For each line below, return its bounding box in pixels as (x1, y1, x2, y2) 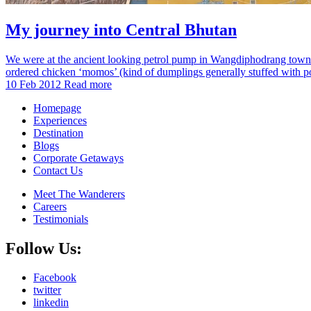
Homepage (33, 101, 81, 114)
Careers (33, 200, 67, 212)
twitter (33, 284, 61, 296)
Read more (64, 78, 112, 90)
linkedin (33, 296, 69, 309)
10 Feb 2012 (6, 78, 64, 90)
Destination (33, 126, 83, 139)
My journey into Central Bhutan (6, 20, 237, 39)
